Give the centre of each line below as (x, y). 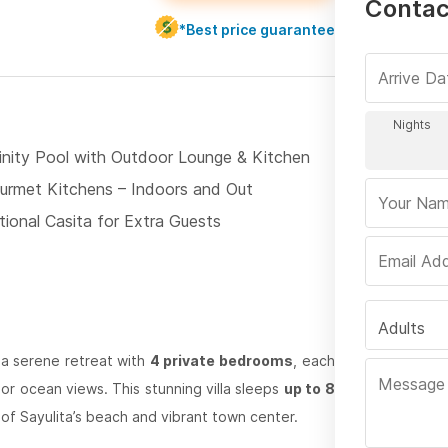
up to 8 (309, 389)
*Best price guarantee (256, 29)
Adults (401, 328)
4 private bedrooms (221, 361)
